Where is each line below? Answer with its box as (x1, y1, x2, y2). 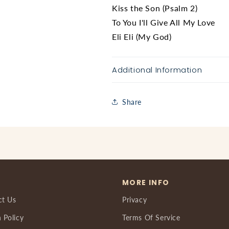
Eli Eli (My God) (112, 32, 174, 41)
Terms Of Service (122, 213, 180, 222)
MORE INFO (122, 177, 170, 188)
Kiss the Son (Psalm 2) (112, 3, 198, 13)
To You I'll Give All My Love (112, 17, 215, 27)
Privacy (122, 195, 147, 204)
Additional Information (112, 64, 202, 75)
